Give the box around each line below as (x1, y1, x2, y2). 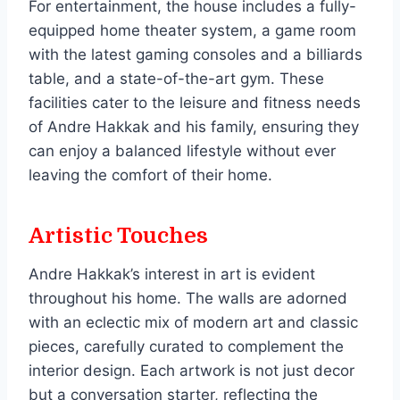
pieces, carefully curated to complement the (29, 337, 344, 355)
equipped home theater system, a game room (29, 21, 356, 39)
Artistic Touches (29, 222, 208, 248)
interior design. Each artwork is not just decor (29, 361, 354, 379)
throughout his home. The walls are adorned (29, 288, 347, 307)
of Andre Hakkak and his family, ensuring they (29, 117, 359, 136)
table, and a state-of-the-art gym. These (29, 69, 324, 87)
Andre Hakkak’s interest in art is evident (29, 264, 315, 283)
